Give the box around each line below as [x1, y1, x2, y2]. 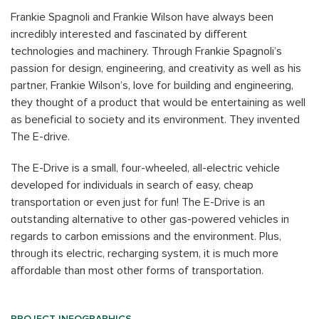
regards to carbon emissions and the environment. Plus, [11, 231, 281, 242]
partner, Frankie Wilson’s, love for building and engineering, [11, 80, 293, 91]
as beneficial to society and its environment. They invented [11, 114, 300, 125]
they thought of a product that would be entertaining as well [11, 97, 305, 108]
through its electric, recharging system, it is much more [11, 248, 278, 259]
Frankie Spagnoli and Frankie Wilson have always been [11, 11, 273, 23]
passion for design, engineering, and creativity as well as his [11, 63, 301, 74]
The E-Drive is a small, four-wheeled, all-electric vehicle [11, 162, 280, 174]
